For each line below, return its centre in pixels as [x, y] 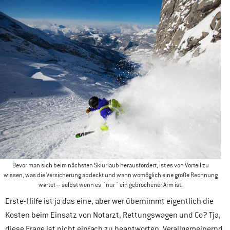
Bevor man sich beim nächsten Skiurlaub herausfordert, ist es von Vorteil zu [110, 165]
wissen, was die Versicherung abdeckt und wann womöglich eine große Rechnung [110, 175]
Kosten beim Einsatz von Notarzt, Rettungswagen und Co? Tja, [113, 215]
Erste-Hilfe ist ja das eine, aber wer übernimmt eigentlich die [109, 201]
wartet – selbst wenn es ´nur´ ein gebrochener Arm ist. [110, 185]
